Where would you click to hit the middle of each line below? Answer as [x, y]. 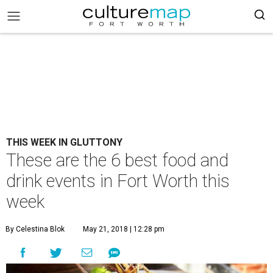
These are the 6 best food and [117, 160]
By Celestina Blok [35, 229]
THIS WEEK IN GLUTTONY [64, 142]
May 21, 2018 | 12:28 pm [124, 229]
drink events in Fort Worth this [118, 181]
